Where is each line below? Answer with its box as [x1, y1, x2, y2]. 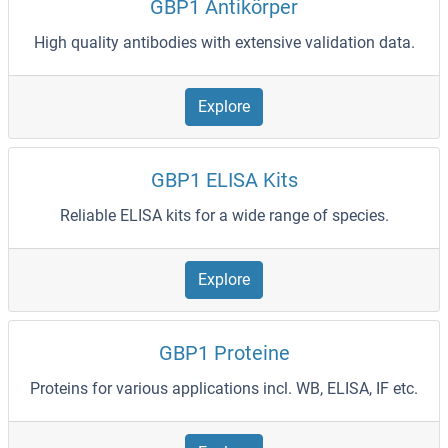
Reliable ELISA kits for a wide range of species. [59, 206, 389, 226]
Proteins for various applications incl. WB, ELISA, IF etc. [30, 379, 418, 399]
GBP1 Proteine [158, 341, 290, 366]
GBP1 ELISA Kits [150, 168, 298, 193]
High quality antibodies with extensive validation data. [33, 33, 415, 53]
